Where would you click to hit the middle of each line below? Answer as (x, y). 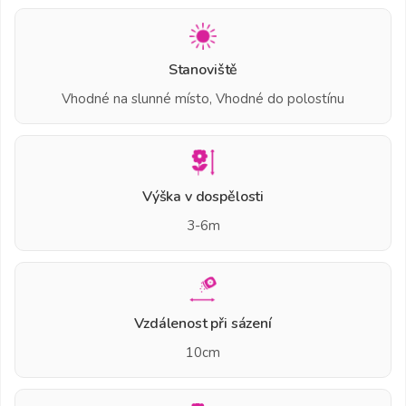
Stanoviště (203, 69)
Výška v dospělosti (203, 196)
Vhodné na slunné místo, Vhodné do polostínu (203, 98)
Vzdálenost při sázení (203, 323)
